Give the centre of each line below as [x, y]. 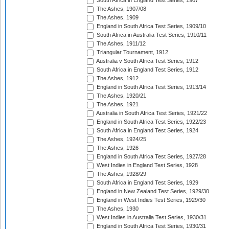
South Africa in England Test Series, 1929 [147, 183]
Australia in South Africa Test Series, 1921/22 [151, 113]
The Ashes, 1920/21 [121, 96]
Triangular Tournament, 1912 [132, 52]
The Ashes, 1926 [117, 148]
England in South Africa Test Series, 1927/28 [151, 157]
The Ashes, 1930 [117, 209]
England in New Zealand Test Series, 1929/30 [152, 191]
